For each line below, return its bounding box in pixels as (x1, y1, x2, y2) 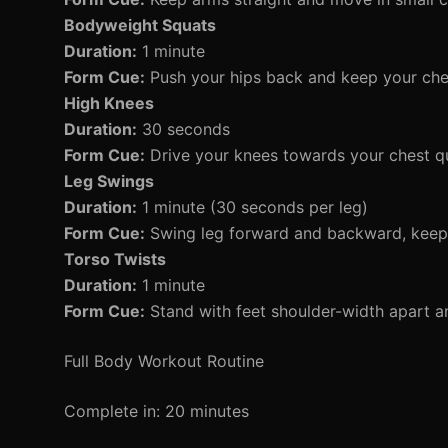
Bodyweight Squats (64, 15, 216, 35)
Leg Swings (64, 171, 154, 191)
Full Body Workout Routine (64, 351, 264, 371)
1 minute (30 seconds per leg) (137, 197, 368, 217)
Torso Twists (64, 249, 166, 269)
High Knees (64, 93, 154, 113)
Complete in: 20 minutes (64, 401, 249, 421)
